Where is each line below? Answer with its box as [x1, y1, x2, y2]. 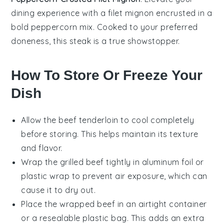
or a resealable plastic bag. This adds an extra [21, 212, 204, 223]
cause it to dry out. [21, 184, 96, 195]
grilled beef [59, 156, 104, 167]
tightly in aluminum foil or [103, 156, 204, 167]
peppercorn [30, 21, 77, 32]
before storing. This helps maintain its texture [21, 128, 198, 139]
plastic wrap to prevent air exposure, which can [21, 170, 207, 181]
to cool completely [118, 114, 194, 125]
